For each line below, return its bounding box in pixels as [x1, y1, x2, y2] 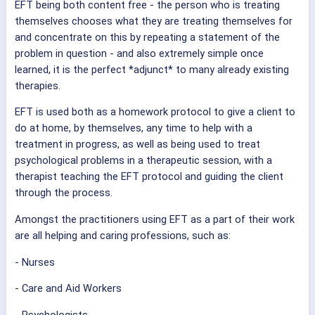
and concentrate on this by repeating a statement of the [15, 30, 280, 44]
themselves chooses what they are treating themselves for [15, 14, 292, 27]
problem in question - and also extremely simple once [15, 46, 264, 60]
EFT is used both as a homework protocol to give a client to [15, 105, 295, 119]
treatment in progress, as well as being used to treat [15, 138, 260, 151]
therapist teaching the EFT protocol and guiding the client [15, 170, 283, 184]
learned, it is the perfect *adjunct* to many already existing [15, 63, 289, 76]
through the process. [15, 186, 112, 200]
